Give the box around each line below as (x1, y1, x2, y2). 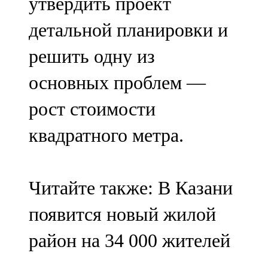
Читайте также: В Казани (29, 177, 233, 199)
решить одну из (29, 45, 155, 68)
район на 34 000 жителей (29, 230, 230, 252)
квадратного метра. (29, 124, 184, 147)
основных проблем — (29, 72, 206, 94)
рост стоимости (29, 98, 156, 120)
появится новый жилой (29, 203, 216, 226)
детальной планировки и (29, 19, 228, 41)
